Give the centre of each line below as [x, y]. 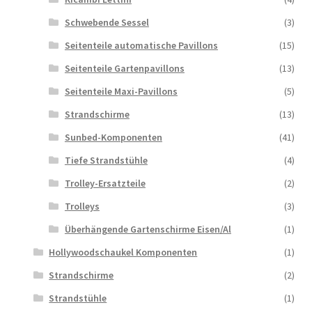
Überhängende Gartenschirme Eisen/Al [148, 229]
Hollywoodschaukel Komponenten [123, 252]
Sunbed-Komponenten [113, 137]
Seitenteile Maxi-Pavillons [121, 91]
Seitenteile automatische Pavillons [141, 45]
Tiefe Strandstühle [106, 160]
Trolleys [82, 206]
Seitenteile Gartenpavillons [124, 68]
